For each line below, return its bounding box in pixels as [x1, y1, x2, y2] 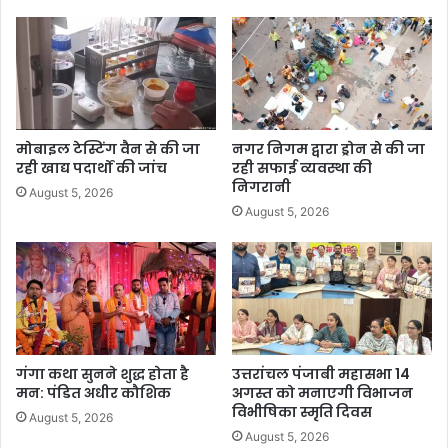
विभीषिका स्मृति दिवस [232, 401, 372, 422]
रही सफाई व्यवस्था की [232, 158, 372, 179]
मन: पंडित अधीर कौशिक [16, 382, 171, 403]
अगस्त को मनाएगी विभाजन [232, 382, 413, 403]
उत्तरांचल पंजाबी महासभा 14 [232, 363, 410, 384]
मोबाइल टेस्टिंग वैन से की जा [16, 139, 200, 160]
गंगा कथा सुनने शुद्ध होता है [16, 363, 189, 384]
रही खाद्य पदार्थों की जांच [16, 158, 167, 179]
